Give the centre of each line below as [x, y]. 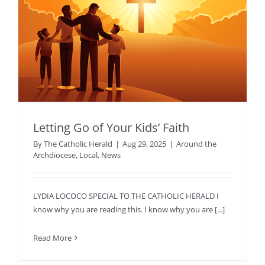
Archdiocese [54, 155]
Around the [196, 144]
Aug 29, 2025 [144, 144]
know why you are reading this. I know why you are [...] [129, 210]
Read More [52, 238]
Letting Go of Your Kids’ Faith [111, 128]
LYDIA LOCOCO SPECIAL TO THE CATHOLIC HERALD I [126, 196]
